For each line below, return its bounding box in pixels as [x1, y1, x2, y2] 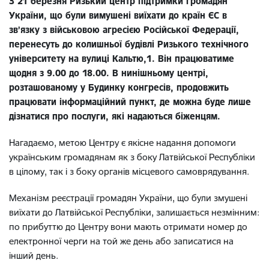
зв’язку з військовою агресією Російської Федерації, [9, 23, 239, 35]
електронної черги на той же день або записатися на [9, 235, 234, 247]
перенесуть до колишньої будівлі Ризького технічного [9, 38, 249, 50]
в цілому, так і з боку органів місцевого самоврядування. [9, 165, 249, 177]
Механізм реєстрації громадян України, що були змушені [9, 192, 247, 204]
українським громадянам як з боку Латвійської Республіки [9, 151, 255, 163]
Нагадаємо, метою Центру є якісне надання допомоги [9, 136, 236, 148]
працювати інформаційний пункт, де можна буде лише [9, 95, 251, 107]
